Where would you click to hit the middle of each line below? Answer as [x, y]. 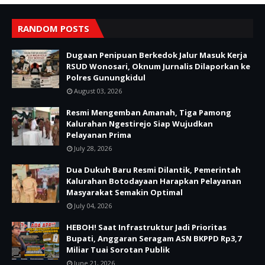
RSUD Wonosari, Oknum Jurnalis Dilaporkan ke [158, 66]
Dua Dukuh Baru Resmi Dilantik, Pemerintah [153, 169]
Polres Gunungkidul [106, 77]
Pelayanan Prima [99, 135]
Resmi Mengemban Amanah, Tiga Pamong [149, 112]
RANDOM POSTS [54, 28]
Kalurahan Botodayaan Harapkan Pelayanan [154, 181]
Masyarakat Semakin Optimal [125, 192]
